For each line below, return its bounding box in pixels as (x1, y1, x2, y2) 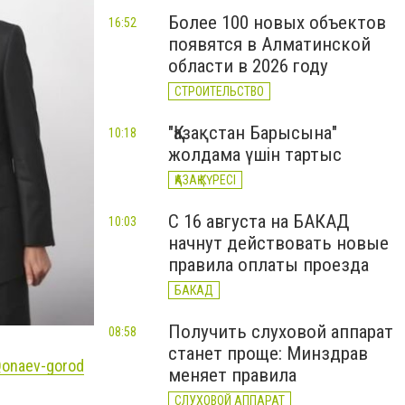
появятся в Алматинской (168, 33, 371, 55)
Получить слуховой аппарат (168, 321, 393, 343)
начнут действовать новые (168, 232, 389, 254)
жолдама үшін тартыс (168, 144, 342, 165)
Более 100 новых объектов (168, 12, 386, 33)
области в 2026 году (168, 55, 328, 77)
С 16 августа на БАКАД (168, 211, 350, 232)
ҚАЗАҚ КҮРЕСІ (174, 173, 236, 187)
